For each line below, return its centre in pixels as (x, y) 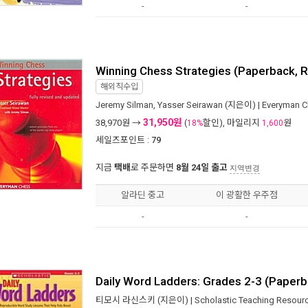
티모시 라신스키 (125, 300)
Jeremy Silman (124, 105)
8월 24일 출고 (202, 167)
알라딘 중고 (143, 195)
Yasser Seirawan (190, 105)
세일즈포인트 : (122, 140)
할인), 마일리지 (232, 123)
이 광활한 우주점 (246, 195)
